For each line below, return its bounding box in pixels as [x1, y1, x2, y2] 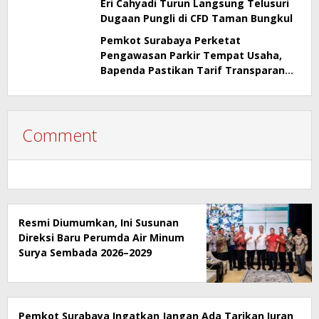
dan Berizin [100, 78, 157, 92]
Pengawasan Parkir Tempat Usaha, [100, 48, 282, 62]
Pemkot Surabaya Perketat [100, 33, 241, 47]
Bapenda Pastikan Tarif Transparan [100, 63, 285, 77]
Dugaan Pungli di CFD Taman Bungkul [100, 11, 293, 25]
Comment [22, 123, 97, 147]
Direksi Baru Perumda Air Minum [19, 231, 184, 244]
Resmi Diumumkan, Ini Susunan [19, 216, 179, 229]
